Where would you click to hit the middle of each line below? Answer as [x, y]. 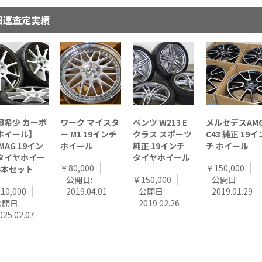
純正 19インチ [159, 145]
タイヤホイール [162, 157]
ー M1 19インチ [89, 134]
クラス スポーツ [163, 134]
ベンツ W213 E [160, 122]
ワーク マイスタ [90, 122]
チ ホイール [227, 145]
